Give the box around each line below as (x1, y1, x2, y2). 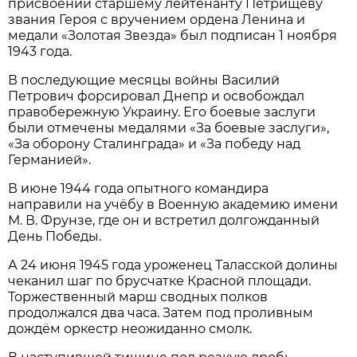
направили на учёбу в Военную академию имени (8, 196, 339, 212)
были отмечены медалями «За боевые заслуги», (8, 120, 330, 135)
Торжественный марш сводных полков (8, 288, 269, 304)
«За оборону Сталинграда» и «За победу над (8, 135, 301, 151)
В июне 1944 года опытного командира (8, 180, 269, 196)
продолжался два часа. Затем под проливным (8, 304, 314, 320)
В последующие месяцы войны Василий (8, 72, 280, 88)
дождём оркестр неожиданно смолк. (8, 320, 253, 336)
